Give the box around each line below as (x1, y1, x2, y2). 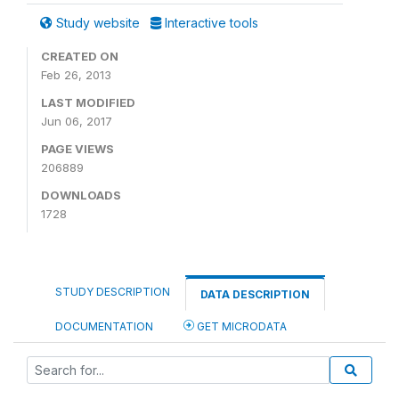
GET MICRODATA (194, 319, 287, 333)
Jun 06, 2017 (41, 113, 112, 128)
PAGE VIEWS (41, 141, 114, 156)
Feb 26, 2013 (41, 67, 111, 82)
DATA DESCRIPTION (200, 287, 310, 301)
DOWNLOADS (41, 187, 121, 202)
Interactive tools (161, 14, 258, 30)
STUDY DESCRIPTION (55, 284, 170, 298)
